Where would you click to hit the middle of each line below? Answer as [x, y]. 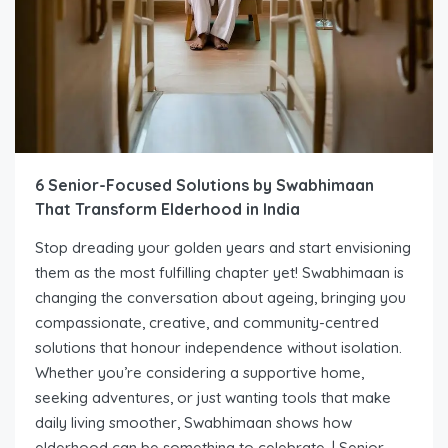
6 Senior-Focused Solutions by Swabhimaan [204, 184]
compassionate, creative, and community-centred [207, 322]
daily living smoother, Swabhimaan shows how [193, 422]
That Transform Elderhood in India [167, 208]
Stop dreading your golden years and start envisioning [223, 247]
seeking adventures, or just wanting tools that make [213, 397]
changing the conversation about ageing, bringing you [220, 297]
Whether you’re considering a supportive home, [199, 372]
